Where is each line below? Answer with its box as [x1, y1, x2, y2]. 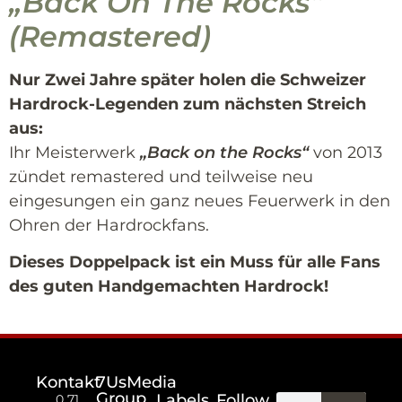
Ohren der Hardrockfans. [9, 214, 209, 235]
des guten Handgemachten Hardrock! [9, 275, 328, 296]
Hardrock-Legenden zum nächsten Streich [9, 93, 366, 114]
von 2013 [309, 142, 382, 162]
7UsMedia [96, 371, 178, 392]
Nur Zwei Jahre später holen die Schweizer [9, 69, 366, 90]
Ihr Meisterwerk [9, 142, 140, 162]
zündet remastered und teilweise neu [9, 166, 313, 187]
